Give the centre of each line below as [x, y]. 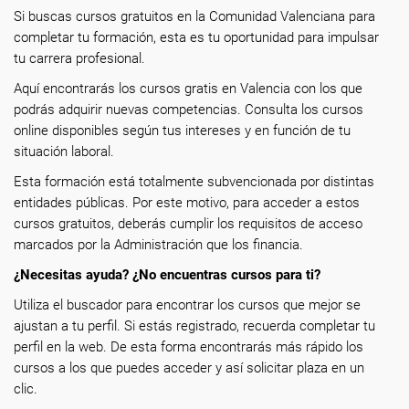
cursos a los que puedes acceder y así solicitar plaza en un [189, 368]
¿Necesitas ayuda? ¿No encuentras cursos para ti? [167, 275]
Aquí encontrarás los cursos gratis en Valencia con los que [188, 89]
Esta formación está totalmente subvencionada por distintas [194, 182]
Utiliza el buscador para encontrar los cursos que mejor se [187, 305]
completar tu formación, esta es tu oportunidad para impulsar [196, 37]
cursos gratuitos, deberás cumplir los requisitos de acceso [188, 224]
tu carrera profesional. [81, 58]
